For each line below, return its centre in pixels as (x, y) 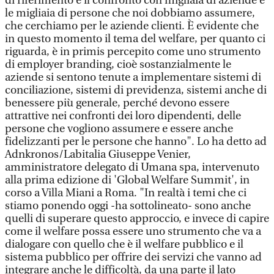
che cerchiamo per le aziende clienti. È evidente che (132, 26)
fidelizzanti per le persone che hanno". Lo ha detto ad (136, 142)
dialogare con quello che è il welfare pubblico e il (124, 244)
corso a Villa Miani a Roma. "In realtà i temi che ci (126, 193)
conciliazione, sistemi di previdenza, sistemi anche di (136, 90)
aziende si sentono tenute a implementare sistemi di (133, 77)
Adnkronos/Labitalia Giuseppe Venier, (98, 154)
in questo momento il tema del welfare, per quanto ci (135, 39)
